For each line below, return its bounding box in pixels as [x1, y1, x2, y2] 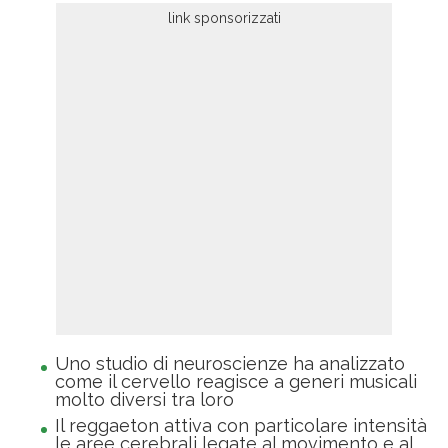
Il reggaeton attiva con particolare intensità [55, 415, 427, 437]
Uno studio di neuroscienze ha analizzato [55, 353, 405, 375]
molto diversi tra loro [55, 389, 234, 411]
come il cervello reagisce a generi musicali [55, 371, 417, 393]
